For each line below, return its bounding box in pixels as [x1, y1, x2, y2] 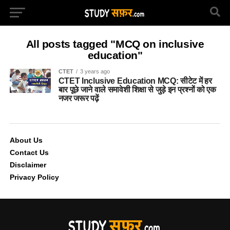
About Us [9, 136, 43, 144]
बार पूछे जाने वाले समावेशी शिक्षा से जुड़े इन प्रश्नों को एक [58, 85, 216, 94]
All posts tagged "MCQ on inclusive [26, 38, 204, 50]
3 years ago [80, 68, 110, 74]
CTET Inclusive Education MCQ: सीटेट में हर [58, 76, 212, 85]
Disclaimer [9, 161, 46, 169]
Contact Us [9, 148, 49, 157]
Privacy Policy [9, 173, 59, 181]
